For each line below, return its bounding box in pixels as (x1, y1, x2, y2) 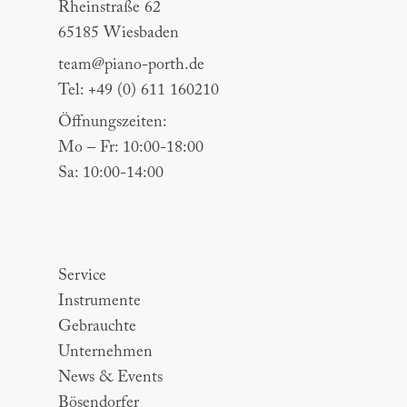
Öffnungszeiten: (58, 114, 167, 132)
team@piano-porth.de (58, 57, 204, 74)
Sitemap (58, 231, 100, 244)
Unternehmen (58, 344, 153, 362)
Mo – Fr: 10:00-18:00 (58, 140, 203, 157)
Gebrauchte (58, 319, 136, 336)
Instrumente (58, 293, 141, 311)
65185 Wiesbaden (58, 25, 179, 43)
